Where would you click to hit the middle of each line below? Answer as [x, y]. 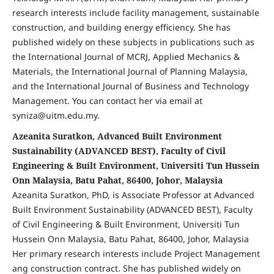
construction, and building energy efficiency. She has [121, 28]
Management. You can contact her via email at [107, 101]
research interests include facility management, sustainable [135, 13]
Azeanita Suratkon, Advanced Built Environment [117, 136]
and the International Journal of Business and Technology [130, 86]
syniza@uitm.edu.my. [56, 116]
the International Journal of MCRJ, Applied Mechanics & [126, 57]
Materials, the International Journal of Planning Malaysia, [130, 72]
